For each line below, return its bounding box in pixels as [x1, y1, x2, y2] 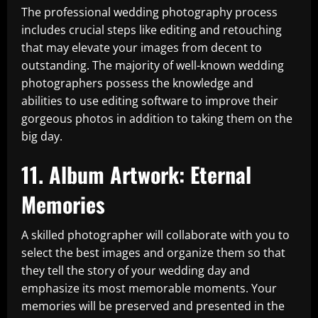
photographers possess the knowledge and [21, 75, 253, 91]
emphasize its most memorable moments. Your [21, 280, 277, 296]
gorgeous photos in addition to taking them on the [21, 111, 292, 126]
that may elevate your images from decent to [21, 40, 262, 55]
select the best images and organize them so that [21, 245, 285, 261]
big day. [21, 128, 62, 144]
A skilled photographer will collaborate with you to [21, 227, 290, 243]
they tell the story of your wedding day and [21, 263, 250, 278]
